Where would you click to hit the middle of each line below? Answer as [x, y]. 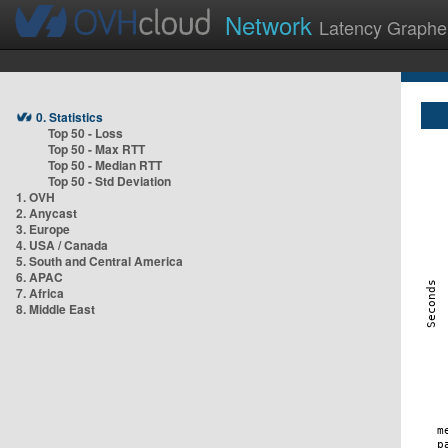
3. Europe [43, 229]
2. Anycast [46, 213]
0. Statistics [69, 117]
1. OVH [35, 197]
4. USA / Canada [62, 245]
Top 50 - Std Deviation [109, 181]
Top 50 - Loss [85, 133]
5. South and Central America [99, 261]
